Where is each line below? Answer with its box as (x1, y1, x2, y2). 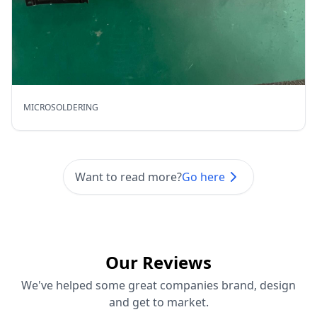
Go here (182, 169, 225, 185)
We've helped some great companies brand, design (21, 277, 296, 294)
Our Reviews (105, 250, 212, 275)
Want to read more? (75, 169, 182, 185)
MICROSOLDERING (23, 101, 98, 114)
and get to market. (108, 294, 209, 311)
